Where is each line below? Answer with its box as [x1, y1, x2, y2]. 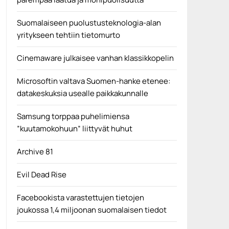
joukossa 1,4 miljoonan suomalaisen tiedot [16, 204, 167, 215]
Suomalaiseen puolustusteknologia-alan [16, 17, 161, 28]
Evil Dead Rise [16, 169, 66, 180]
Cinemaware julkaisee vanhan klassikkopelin [16, 52, 174, 63]
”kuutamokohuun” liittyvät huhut [16, 123, 132, 134]
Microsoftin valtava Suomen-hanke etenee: [16, 75, 170, 86]
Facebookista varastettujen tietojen [16, 192, 144, 203]
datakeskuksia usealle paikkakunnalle [16, 87, 148, 99]
